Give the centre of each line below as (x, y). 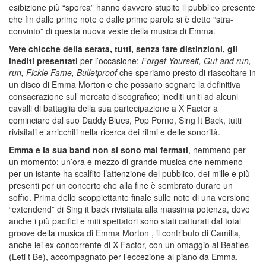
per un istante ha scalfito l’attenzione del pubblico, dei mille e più (129, 173)
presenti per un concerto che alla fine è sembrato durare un (121, 185)
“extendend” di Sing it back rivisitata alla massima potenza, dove (129, 209)
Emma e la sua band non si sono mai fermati (99, 149)
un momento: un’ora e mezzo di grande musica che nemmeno (126, 161)
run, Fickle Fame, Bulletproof (63, 72)
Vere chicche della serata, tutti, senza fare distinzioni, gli (123, 48)
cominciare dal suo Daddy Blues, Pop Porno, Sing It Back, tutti (125, 120)
